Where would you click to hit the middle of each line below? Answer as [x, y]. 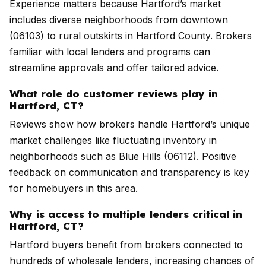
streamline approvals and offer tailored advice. [114, 68]
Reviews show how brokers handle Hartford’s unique [130, 124]
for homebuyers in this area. [74, 188]
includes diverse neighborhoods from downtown [119, 20]
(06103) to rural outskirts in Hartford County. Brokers [131, 36]
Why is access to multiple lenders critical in [126, 214]
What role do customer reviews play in [114, 94]
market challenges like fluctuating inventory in [113, 140]
